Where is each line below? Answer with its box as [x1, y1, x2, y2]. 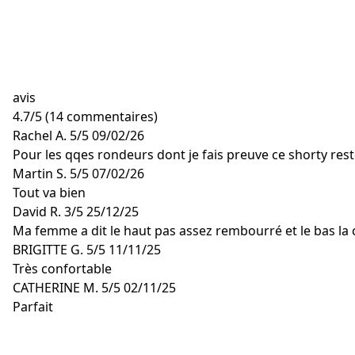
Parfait [13, 298, 53, 315]
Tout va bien [13, 184, 86, 201]
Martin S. [13, 165, 67, 182]
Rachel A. [13, 127, 67, 144]
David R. [13, 203, 61, 220]
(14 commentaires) [45, 108, 158, 125]
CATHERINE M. [13, 279, 98, 296]
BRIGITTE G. [13, 241, 83, 258]
